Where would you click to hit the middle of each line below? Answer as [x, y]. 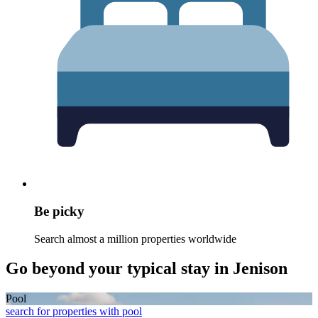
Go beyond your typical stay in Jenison [147, 269]
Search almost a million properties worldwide [135, 238]
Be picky [59, 211]
